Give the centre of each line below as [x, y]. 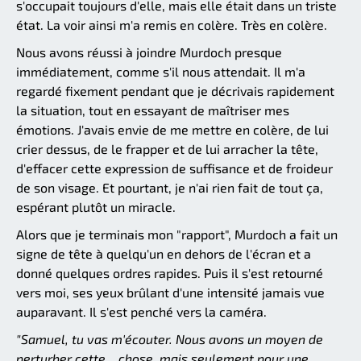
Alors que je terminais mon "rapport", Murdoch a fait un [177, 234]
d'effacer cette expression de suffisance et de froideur [174, 168]
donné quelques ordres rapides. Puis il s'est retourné [170, 272]
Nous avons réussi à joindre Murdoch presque [149, 52]
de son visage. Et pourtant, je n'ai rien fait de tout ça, [170, 187]
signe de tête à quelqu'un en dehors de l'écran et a [164, 253]
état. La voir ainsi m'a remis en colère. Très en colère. [172, 24]
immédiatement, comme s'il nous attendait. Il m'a [161, 71]
